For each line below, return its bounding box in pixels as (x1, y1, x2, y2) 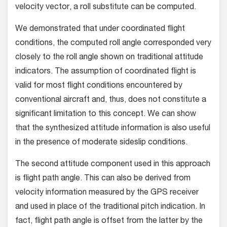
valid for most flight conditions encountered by (15, 82, 182, 90)
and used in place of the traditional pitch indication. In (15, 203, 205, 211)
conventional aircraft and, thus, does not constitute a (15, 96, 206, 104)
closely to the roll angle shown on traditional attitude (15, 53, 203, 62)
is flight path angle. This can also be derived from (15, 174, 191, 183)
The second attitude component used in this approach (15, 160, 210, 169)
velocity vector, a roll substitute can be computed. (15, 3, 196, 12)
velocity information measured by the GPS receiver (15, 188, 199, 197)
